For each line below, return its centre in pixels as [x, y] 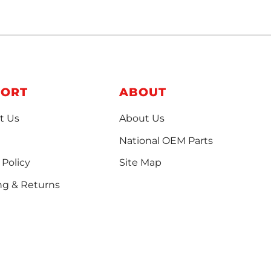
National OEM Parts [166, 140]
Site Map [140, 163]
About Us [142, 118]
